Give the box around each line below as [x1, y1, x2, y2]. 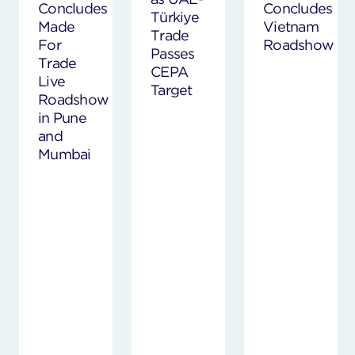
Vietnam [263, 18, 319, 36]
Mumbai [38, 146, 91, 163]
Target [151, 81, 193, 98]
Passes [151, 44, 195, 62]
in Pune [38, 109, 86, 127]
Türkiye [151, 8, 199, 25]
